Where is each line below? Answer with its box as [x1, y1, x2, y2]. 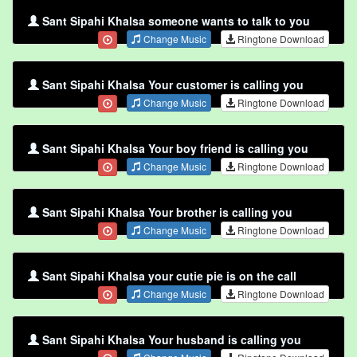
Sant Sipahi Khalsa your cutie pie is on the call [42, 268, 296, 284]
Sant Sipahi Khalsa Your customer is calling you [42, 76, 304, 93]
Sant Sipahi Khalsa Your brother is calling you [42, 204, 292, 221]
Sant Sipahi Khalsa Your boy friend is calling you [42, 140, 308, 157]
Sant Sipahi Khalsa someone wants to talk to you [42, 13, 310, 29]
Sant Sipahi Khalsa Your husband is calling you [42, 331, 301, 348]
